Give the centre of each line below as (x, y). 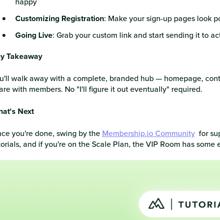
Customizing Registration (59, 18)
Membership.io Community (148, 133)
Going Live (34, 35)
